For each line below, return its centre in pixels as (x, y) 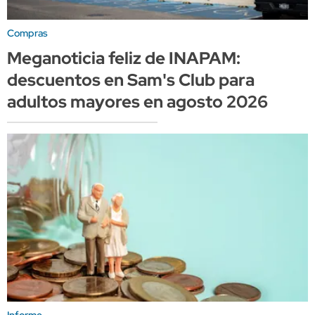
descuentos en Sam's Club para (131, 79)
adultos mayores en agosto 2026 (137, 101)
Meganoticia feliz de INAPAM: (124, 58)
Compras (27, 33)
